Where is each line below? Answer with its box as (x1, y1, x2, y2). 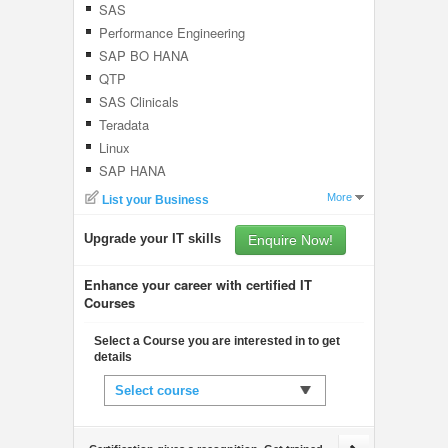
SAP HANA (99, 161, 166, 180)
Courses (84, 293, 135, 312)
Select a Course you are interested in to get (94, 334, 340, 348)
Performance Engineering (99, 23, 245, 42)
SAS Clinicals (99, 92, 179, 111)
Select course (115, 383, 199, 398)
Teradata (99, 115, 149, 134)
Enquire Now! (248, 232, 333, 248)
